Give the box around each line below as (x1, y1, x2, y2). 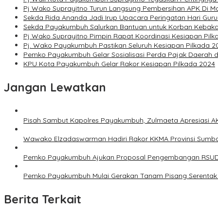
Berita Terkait (4, 192, 81, 207)
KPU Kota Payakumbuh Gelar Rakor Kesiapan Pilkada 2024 (23, 59, 215, 69)
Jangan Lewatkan (4, 80, 106, 95)
